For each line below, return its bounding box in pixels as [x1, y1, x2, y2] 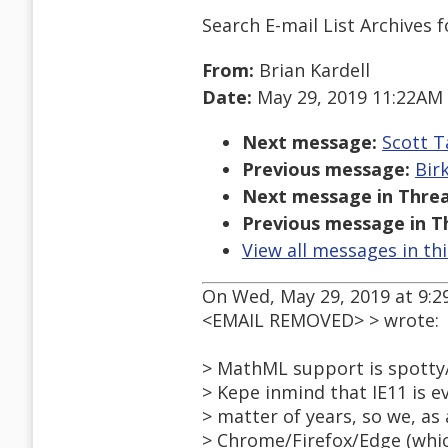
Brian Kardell [254, 58, 370, 83]
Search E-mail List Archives [202, 12, 432, 37]
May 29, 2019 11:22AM [252, 85, 443, 110]
